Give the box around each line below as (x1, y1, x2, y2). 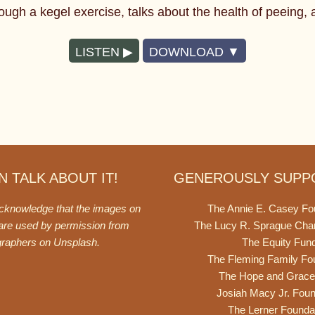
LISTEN (75, 45, 120, 59)
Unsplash (53, 236, 98, 248)
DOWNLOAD (149, 45, 224, 59)
